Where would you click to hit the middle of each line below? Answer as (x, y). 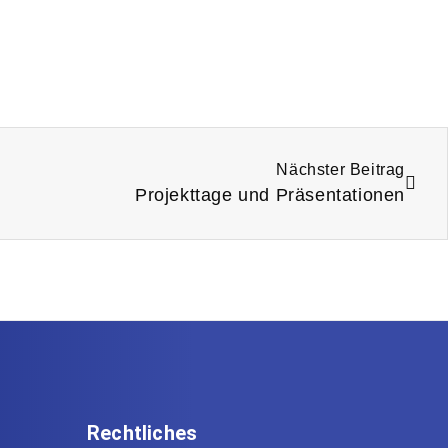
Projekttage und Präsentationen (270, 195)
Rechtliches (142, 433)
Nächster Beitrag (340, 170)
